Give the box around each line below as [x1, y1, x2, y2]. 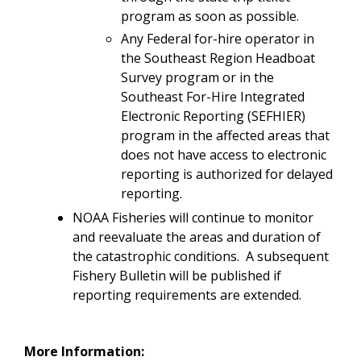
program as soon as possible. [121, 6, 302, 25]
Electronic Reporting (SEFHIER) [121, 106, 305, 125]
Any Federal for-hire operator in [121, 29, 314, 48]
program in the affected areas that [121, 126, 330, 144]
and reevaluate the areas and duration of [73, 227, 321, 246]
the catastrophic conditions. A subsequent [73, 247, 329, 265]
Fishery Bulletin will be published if [73, 266, 281, 284]
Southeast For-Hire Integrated [121, 87, 305, 106]
